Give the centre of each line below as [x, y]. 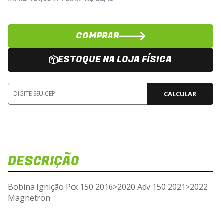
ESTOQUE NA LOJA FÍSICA [114, 60]
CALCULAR [180, 93]
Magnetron [29, 198]
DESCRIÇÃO [44, 161]
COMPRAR [97, 36]
